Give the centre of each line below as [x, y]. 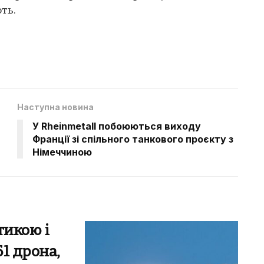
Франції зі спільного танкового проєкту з [133, 139]
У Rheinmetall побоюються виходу [117, 126]
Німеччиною [62, 152]
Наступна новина [55, 107]
